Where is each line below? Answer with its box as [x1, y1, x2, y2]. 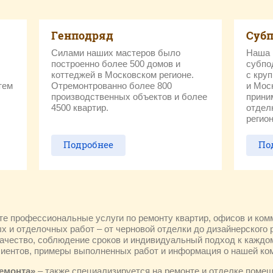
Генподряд [51, 28, 113, 43]
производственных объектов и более [51, 91, 207, 102]
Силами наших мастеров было [51, 48, 180, 58]
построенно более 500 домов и [51, 58, 180, 69]
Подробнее [63, 138, 113, 151]
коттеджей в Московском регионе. [51, 69, 194, 80]
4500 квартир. [51, 102, 108, 113]
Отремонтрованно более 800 [51, 80, 172, 91]
